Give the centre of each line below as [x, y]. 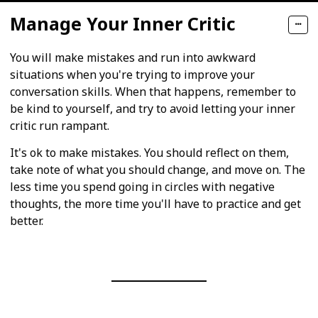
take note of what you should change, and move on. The [158, 170]
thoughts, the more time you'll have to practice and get [155, 204]
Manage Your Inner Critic [123, 24]
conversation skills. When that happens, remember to [153, 91]
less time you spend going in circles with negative [142, 187]
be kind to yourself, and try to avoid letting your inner [153, 108]
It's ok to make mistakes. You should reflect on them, [149, 153]
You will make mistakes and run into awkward [133, 57]
